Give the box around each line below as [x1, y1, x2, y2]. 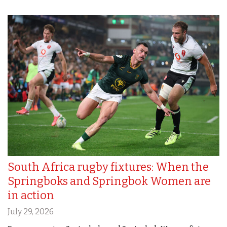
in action [8, 188, 54, 203]
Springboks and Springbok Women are [8, 174, 211, 188]
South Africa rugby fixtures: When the [8, 160, 209, 174]
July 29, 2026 [8, 207, 54, 217]
